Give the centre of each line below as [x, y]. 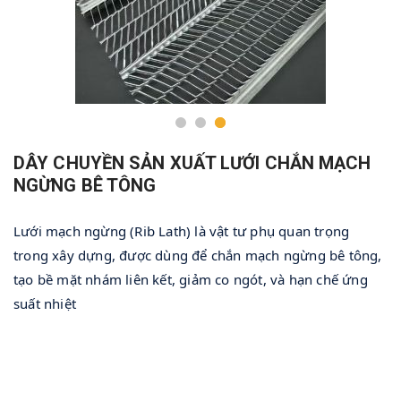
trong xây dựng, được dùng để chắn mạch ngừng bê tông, [198, 256]
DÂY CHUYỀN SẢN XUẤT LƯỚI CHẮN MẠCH [192, 163]
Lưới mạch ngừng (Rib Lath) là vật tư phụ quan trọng [182, 231]
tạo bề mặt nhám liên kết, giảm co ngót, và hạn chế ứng [191, 280]
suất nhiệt [45, 304]
